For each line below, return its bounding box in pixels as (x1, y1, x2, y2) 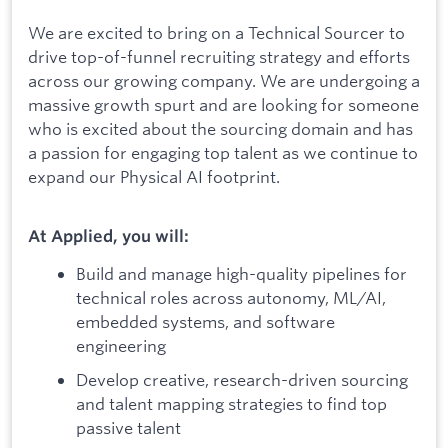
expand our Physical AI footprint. (28, 166, 280, 188)
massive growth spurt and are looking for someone (28, 94, 419, 116)
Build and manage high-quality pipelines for (76, 262, 407, 284)
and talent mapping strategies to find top (76, 392, 387, 414)
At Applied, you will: (28, 226, 189, 247)
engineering (76, 334, 166, 356)
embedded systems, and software (76, 310, 335, 332)
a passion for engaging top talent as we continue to (28, 142, 418, 164)
